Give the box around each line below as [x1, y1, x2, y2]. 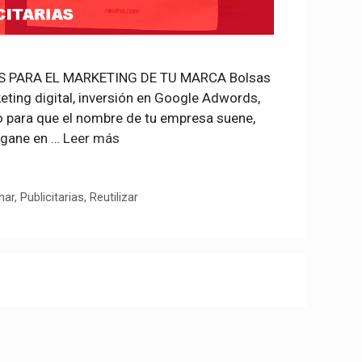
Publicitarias [20, 190, 85, 204]
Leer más [63, 129, 120, 146]
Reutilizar [90, 190, 139, 204]
